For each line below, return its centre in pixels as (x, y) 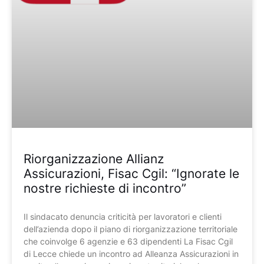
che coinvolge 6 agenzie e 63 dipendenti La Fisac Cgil (128, 241)
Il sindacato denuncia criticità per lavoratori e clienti (123, 216)
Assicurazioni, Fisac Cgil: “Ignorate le (131, 173)
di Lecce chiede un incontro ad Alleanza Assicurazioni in (131, 253)
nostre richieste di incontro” (105, 188)
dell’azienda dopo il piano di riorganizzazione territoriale (131, 229)
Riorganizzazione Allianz (94, 159)
